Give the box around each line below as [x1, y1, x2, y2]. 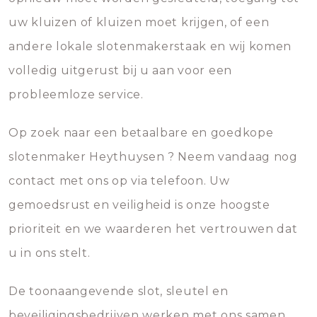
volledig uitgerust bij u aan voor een [8, 64, 232, 77]
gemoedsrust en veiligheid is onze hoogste [8, 198, 270, 212]
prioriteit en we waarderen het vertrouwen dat [8, 222, 298, 236]
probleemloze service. [8, 88, 144, 101]
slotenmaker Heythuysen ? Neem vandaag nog [8, 150, 298, 163]
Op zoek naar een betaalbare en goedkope [8, 126, 274, 139]
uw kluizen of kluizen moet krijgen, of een [8, 16, 270, 29]
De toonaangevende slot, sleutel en [8, 284, 229, 298]
